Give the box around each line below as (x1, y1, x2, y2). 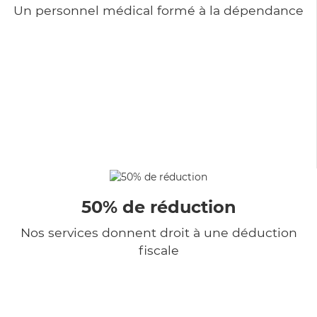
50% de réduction (81, 196, 236, 217)
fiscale (138, 242, 179, 258)
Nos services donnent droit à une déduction (20, 224, 297, 240)
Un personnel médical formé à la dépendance (13, 2, 304, 18)
